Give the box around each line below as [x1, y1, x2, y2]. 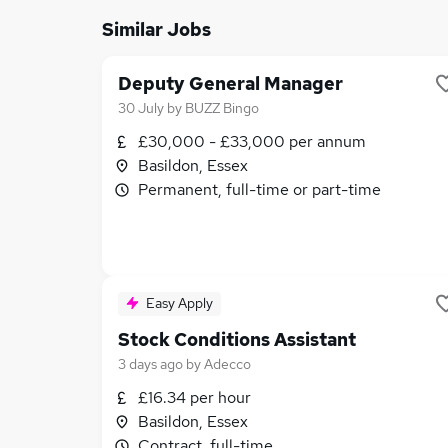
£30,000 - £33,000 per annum [138, 131, 366, 152]
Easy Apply [146, 294, 213, 312]
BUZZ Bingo [185, 99, 259, 117]
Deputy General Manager [118, 72, 343, 95]
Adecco [204, 355, 251, 373]
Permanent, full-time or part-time [138, 179, 381, 200]
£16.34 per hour [138, 387, 251, 408]
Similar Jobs [102, 18, 211, 41]
